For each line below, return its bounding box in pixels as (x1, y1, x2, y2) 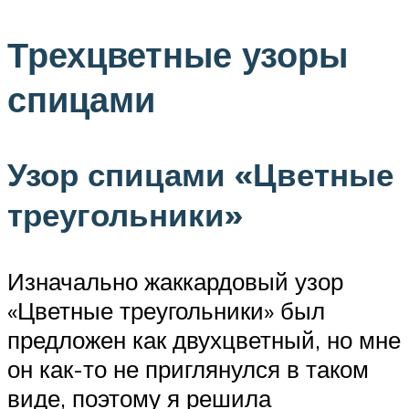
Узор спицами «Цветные (7, 153, 393, 194)
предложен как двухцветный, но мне (7, 324, 401, 354)
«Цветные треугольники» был (7, 295, 325, 325)
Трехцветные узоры (7, 32, 348, 78)
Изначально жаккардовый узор (7, 266, 343, 296)
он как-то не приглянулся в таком (7, 353, 369, 383)
